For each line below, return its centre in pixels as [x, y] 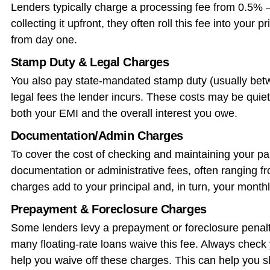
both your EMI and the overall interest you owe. [124, 113]
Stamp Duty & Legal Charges [90, 62]
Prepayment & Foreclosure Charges [108, 209]
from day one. [44, 39]
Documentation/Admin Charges [97, 135]
